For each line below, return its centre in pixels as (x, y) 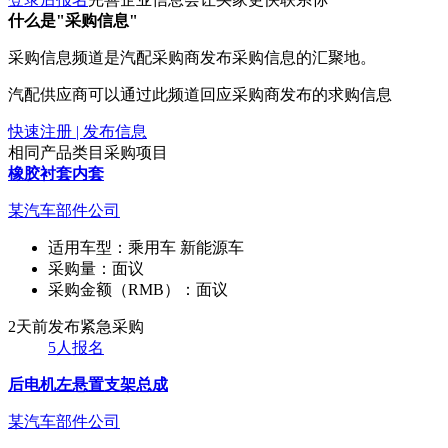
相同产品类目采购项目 (88, 152)
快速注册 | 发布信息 (77, 131)
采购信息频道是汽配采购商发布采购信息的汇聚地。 (192, 57)
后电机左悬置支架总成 (88, 384)
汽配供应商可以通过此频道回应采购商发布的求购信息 (200, 94)
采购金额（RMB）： (122, 289)
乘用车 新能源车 (188, 247)
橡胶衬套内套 (56, 173)
